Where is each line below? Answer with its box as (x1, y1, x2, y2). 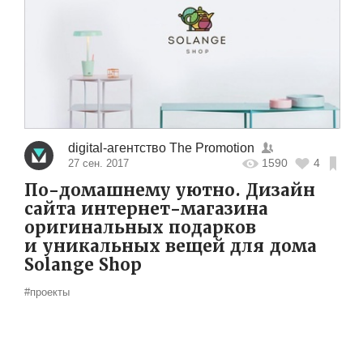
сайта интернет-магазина (24, 198, 268, 220)
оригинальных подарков (24, 216, 256, 238)
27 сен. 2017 (67, 156, 129, 169)
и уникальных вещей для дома (24, 235, 317, 257)
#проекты (24, 285, 70, 298)
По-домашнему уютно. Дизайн (24, 179, 315, 201)
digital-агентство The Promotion (67, 140, 254, 155)
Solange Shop (24, 254, 142, 275)
